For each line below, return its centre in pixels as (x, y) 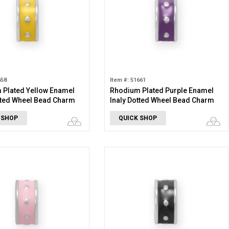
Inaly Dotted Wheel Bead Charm (162, 100)
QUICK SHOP (138, 118)
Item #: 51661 (128, 80)
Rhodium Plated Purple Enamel (162, 90)
